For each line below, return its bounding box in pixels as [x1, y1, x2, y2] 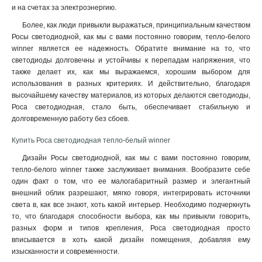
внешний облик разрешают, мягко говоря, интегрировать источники [12, 189, 250, 197]
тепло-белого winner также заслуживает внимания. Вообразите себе [12, 166, 250, 174]
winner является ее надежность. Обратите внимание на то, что [12, 44, 250, 53]
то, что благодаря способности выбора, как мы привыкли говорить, [12, 212, 250, 220]
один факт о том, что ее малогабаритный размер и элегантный [12, 177, 250, 185]
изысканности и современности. [12, 247, 119, 256]
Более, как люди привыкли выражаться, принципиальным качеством [22, 21, 250, 29]
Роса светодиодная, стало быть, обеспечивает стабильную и [12, 103, 250, 111]
